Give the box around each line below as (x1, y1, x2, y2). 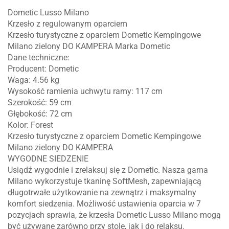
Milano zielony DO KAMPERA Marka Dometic (8, 41, 170, 51)
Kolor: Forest (8, 120, 53, 130)
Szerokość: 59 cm (8, 97, 72, 107)
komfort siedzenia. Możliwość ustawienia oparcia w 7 (8, 198, 201, 209)
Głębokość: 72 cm (8, 108, 72, 119)
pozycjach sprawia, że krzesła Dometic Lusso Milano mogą (8, 210, 221, 220)
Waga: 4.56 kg (8, 75, 59, 85)
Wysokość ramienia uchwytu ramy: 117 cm (8, 86, 163, 96)
